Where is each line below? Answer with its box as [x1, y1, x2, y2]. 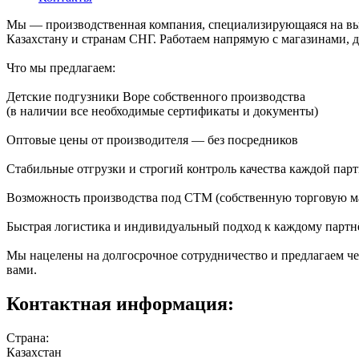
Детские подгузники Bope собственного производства [6, 89, 305, 103]
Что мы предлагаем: [6, 60, 115, 75]
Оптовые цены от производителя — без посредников [6, 132, 298, 147]
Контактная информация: [6, 292, 234, 314]
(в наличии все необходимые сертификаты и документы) [6, 103, 318, 118]
